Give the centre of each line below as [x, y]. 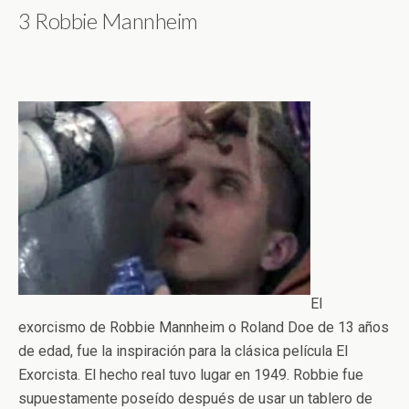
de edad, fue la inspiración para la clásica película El [183, 351]
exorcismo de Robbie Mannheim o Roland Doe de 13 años [204, 327]
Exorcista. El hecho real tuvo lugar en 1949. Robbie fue [191, 374]
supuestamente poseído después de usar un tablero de [195, 398]
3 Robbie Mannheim [108, 20]
